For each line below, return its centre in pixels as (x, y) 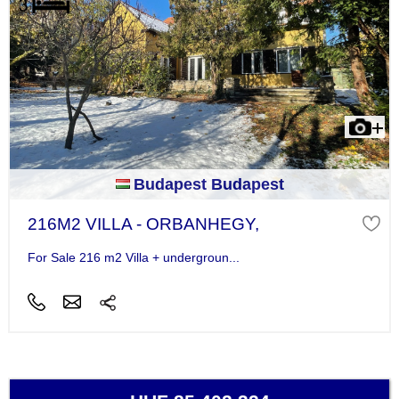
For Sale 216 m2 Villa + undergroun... (133, 257)
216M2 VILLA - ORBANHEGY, (143, 224)
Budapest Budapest (208, 184)
